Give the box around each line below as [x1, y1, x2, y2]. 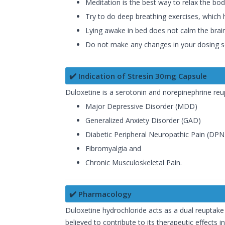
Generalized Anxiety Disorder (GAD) [85, 116, 201, 126]
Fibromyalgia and [85, 144, 141, 154]
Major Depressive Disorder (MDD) [85, 101, 197, 111]
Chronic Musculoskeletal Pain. [85, 158, 182, 168]
